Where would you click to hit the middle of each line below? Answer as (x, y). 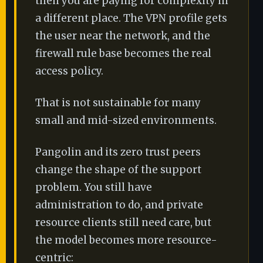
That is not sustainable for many (118, 103)
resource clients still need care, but (123, 222)
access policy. (69, 71)
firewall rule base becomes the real (123, 53)
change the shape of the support (118, 170)
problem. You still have (94, 187)
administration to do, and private (119, 205)
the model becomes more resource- (126, 240)
